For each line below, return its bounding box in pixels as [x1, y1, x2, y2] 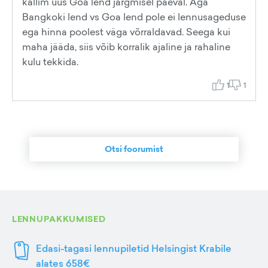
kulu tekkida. [22, 55, 78, 68]
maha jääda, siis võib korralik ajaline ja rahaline [22, 40, 230, 53]
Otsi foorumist [105, 143, 163, 155]
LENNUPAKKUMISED [12, 213, 106, 225]
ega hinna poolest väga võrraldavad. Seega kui [22, 25, 230, 38]
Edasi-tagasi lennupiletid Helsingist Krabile [36, 242, 232, 255]
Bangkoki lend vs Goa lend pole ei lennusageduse [22, 10, 246, 23]
